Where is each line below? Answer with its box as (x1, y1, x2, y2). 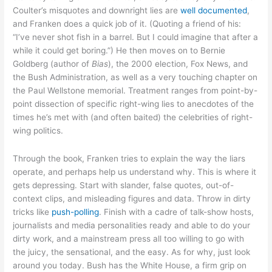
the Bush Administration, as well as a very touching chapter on (13, 72, 258, 82)
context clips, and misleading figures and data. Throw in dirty (13, 193, 251, 203)
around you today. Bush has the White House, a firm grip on (13, 260, 247, 270)
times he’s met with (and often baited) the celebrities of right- (13, 112, 253, 122)
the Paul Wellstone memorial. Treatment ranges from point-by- (13, 85, 258, 95)
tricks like (13, 206, 52, 217)
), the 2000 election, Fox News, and (108, 58, 248, 69)
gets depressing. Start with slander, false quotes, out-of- (13, 180, 234, 190)
